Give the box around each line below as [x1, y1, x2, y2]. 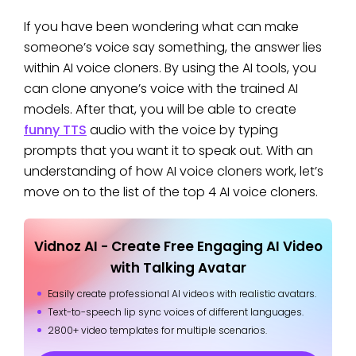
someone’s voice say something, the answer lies [24, 38, 322, 57]
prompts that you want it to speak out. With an [24, 141, 313, 161]
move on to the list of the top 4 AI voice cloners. [24, 183, 318, 202]
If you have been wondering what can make [24, 17, 299, 37]
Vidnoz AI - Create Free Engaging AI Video [33, 237, 323, 257]
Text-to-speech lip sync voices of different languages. [48, 305, 304, 319]
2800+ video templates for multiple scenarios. [48, 323, 267, 338]
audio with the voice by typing [87, 121, 278, 140]
